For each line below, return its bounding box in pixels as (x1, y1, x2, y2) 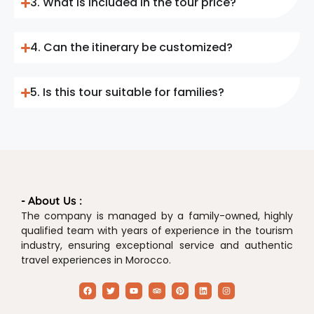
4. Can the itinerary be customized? (30, 39, 233, 56)
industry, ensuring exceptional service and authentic (21, 238, 293, 253)
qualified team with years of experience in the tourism (21, 224, 293, 238)
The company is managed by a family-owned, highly (21, 209, 293, 224)
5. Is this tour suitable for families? (30, 84, 225, 101)
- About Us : (21, 193, 82, 208)
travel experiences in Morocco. (21, 253, 174, 268)
